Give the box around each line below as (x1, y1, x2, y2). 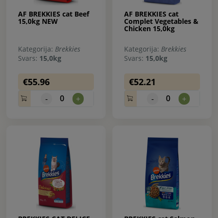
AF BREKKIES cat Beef (18, 9, 89, 18)
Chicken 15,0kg (124, 23, 175, 33)
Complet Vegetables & (124, 16, 199, 26)
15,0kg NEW (18, 16, 58, 26)
